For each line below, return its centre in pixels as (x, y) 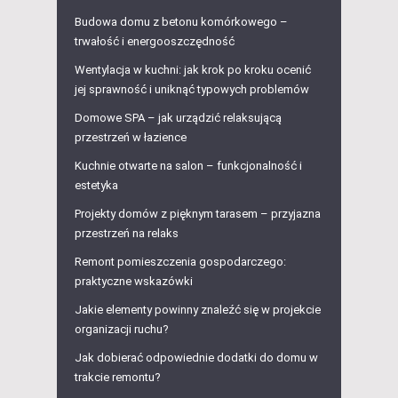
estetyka (96, 186)
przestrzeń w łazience (131, 138)
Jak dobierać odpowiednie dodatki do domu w (196, 358)
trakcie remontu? (118, 378)
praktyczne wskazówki (134, 282)
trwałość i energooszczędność (155, 42)
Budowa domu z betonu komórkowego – (181, 22)
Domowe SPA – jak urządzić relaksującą (178, 118)
